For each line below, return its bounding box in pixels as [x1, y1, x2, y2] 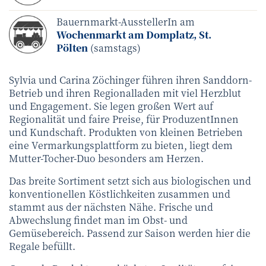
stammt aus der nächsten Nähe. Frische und [9, 199, 213, 214]
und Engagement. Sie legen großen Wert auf [9, 99, 213, 113]
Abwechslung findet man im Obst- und [9, 213, 188, 227]
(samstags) [88, 40, 141, 55]
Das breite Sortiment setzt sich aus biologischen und [9, 173, 251, 188]
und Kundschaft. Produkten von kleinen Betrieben [9, 125, 243, 139]
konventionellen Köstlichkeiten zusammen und [9, 186, 230, 201]
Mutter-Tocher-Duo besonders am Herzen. [9, 151, 204, 165]
